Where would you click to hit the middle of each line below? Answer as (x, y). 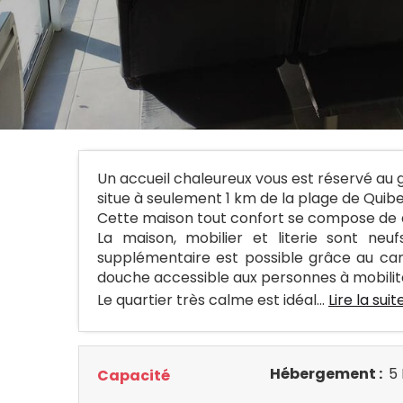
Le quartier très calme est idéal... (213, 300)
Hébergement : (327, 374)
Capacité (134, 376)
